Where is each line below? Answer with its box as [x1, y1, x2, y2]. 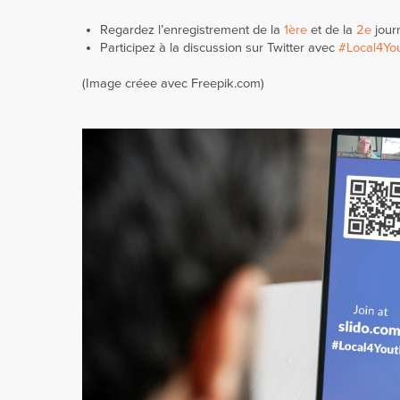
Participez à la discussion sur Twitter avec [100, 40, 338, 55]
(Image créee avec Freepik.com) [82, 76, 264, 91]
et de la [307, 22, 356, 37]
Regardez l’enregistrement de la [100, 22, 284, 37]
